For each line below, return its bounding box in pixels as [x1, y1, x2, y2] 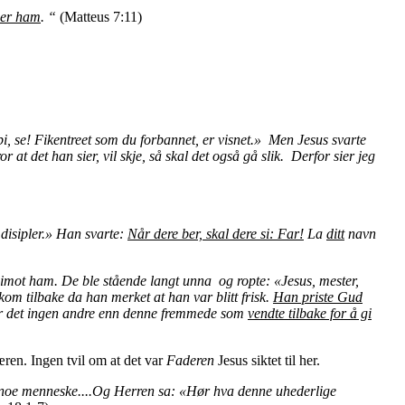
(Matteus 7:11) [56, 8, 142, 24]
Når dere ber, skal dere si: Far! [127, 225, 304, 241]
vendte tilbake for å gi [248, 305, 372, 321]
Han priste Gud [273, 288, 363, 305]
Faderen [166, 352, 214, 368]
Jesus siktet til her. [214, 352, 320, 368]
